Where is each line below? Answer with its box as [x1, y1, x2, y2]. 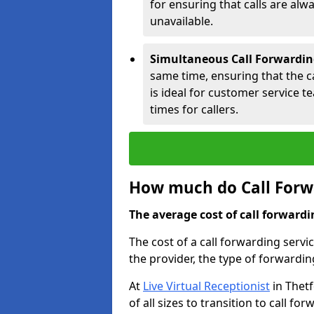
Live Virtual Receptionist [143, 278, 270, 294]
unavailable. [150, 13, 213, 29]
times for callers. [150, 102, 238, 117]
